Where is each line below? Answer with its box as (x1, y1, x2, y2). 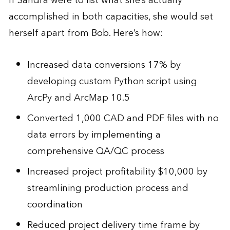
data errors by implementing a (27, 127, 161, 143)
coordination (27, 197, 83, 213)
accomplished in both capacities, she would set (8, 9, 213, 25)
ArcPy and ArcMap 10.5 (27, 90, 130, 106)
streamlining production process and (27, 180, 188, 197)
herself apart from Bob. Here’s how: (8, 25, 163, 42)
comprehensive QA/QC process (27, 143, 164, 160)
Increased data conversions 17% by (27, 57, 181, 73)
